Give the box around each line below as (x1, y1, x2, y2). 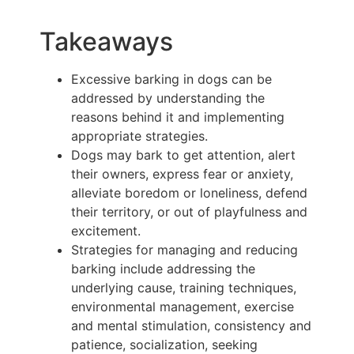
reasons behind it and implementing (71, 109, 284, 126)
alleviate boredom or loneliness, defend (71, 185, 307, 201)
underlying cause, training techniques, (71, 280, 296, 296)
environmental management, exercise (71, 299, 294, 315)
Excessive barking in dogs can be (71, 71, 272, 88)
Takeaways (40, 26, 173, 58)
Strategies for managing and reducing (71, 242, 298, 258)
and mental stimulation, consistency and (71, 318, 311, 334)
